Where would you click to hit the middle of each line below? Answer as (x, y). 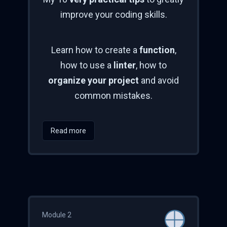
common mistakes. (113, 96)
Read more (68, 131)
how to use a (87, 65)
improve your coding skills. (113, 15)
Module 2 (57, 215)
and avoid (159, 81)
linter (125, 65)
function (157, 50)
